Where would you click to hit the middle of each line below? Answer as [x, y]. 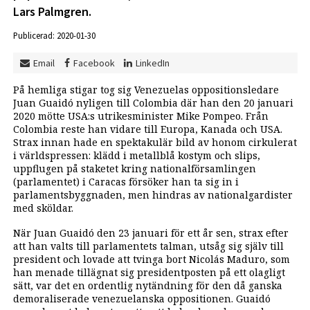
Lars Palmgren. [52, 12]
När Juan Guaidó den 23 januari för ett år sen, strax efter [151, 233]
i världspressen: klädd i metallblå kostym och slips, [136, 155]
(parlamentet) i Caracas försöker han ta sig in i [126, 181]
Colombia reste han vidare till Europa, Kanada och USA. [147, 129]
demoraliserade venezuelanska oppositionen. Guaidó [142, 299]
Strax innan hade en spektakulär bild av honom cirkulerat [155, 142]
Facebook [94, 63]
